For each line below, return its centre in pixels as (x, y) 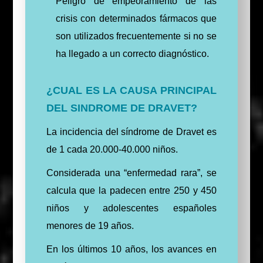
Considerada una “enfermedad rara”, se (131, 173)
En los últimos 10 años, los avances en (131, 249)
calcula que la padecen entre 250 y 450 (131, 190)
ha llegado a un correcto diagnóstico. (132, 53)
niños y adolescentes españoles (131, 208)
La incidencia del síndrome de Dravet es (131, 131)
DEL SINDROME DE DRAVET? (122, 108)
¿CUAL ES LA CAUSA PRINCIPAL (131, 90)
